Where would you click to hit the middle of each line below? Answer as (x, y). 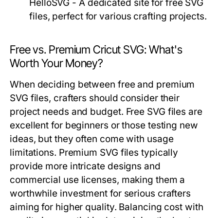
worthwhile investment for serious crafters (100, 194)
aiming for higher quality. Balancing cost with (107, 207)
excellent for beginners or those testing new (104, 126)
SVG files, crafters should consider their (95, 98)
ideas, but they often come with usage (92, 139)
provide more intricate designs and (85, 166)
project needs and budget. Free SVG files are (106, 112)
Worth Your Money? (57, 64)
